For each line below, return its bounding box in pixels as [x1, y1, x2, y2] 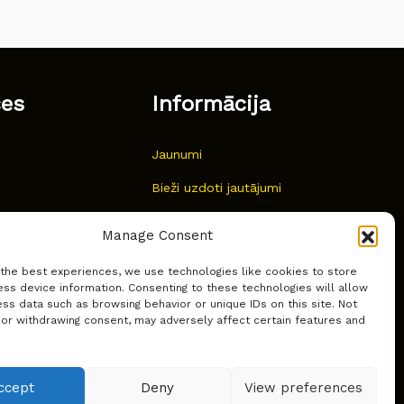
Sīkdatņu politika [151, 247, 253, 262]
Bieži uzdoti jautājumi [151, 180, 281, 196]
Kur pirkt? [151, 214, 212, 229]
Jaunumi [151, 147, 202, 162]
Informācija [151, 91, 271, 117]
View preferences [244, 379, 363, 396]
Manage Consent [102, 227, 214, 243]
